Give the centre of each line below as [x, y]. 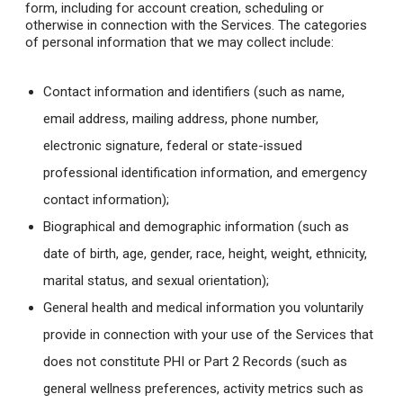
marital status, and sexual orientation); [156, 281]
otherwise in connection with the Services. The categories [196, 26]
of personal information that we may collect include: [179, 43]
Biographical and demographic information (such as [196, 227]
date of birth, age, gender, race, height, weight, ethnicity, [205, 254]
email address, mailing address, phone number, [181, 119]
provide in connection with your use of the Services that [208, 335]
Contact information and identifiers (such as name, [194, 92]
